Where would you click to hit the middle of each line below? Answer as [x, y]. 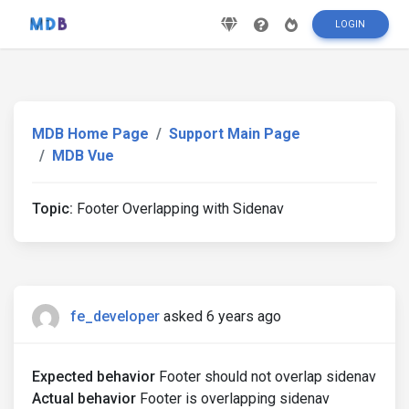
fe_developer [115, 317]
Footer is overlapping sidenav [233, 399]
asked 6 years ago [222, 317]
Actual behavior [84, 399]
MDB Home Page [90, 134]
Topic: [52, 209]
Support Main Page [235, 134]
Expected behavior [94, 377]
